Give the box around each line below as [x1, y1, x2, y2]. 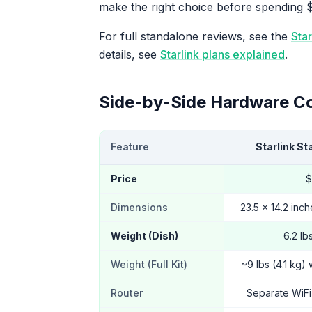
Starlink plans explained [160, 47, 285, 61]
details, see [99, 47, 160, 61]
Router [111, 287, 143, 299]
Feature [111, 141, 149, 153]
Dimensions [111, 201, 168, 213]
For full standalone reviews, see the [99, 29, 291, 43]
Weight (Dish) [111, 230, 178, 242]
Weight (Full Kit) [111, 258, 187, 270]
